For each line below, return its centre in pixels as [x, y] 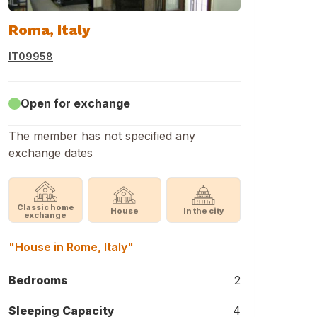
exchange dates [51, 153]
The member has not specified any [102, 136]
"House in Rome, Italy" [71, 247]
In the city [203, 211]
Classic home [45, 207]
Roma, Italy [50, 30]
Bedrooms [38, 280]
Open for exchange [75, 103]
